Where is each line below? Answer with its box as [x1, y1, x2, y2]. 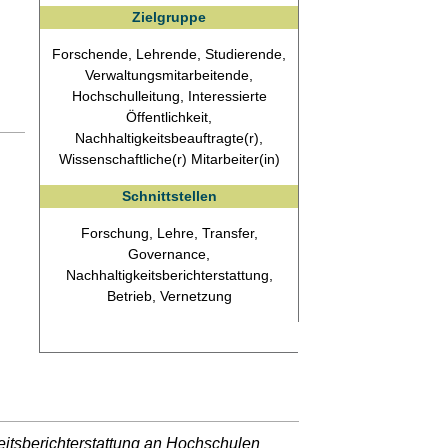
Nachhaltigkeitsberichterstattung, [65, 266, 273, 283]
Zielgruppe [132, 8, 206, 25]
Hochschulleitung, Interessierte [71, 87, 267, 104]
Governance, [128, 245, 210, 262]
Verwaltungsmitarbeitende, [85, 66, 253, 83]
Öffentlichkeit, [126, 108, 212, 125]
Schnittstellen [121, 187, 217, 204]
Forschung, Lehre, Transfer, [80, 224, 258, 241]
